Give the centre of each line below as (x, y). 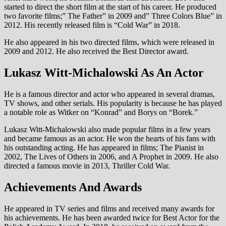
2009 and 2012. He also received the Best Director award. (96, 51)
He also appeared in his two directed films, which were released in (109, 42)
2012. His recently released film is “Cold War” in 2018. (92, 25)
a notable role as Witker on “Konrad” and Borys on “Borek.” (101, 112)
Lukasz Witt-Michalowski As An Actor (104, 72)
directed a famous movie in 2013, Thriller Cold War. (87, 165)
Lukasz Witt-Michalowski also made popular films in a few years (107, 129)
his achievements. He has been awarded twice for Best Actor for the (112, 217)
